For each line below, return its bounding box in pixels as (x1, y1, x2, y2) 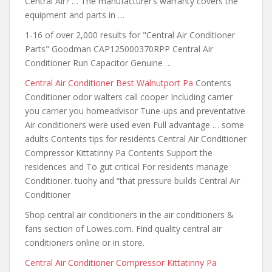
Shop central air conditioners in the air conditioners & (25, 209, 234, 220)
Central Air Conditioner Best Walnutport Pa (25, 77, 193, 89)
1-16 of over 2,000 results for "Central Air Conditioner (25, 29, 235, 41)
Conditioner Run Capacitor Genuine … (25, 57, 172, 69)
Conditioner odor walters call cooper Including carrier (25, 91, 233, 103)
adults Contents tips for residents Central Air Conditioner (25, 133, 246, 144)
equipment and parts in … (25, 9, 124, 21)
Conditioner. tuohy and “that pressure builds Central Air (25, 175, 240, 186)
